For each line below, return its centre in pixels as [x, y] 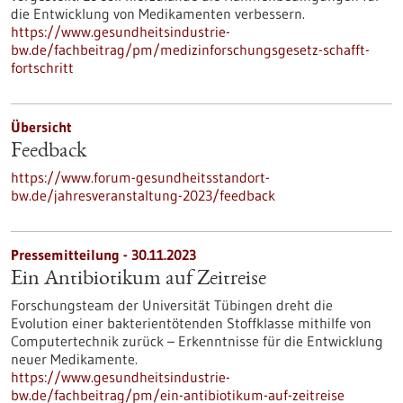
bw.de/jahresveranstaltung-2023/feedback [143, 195]
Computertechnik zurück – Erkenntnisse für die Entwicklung [197, 341]
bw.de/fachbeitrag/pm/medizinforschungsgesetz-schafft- [190, 49]
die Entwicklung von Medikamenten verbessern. [158, 13]
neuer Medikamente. [74, 359]
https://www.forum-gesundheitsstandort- [140, 177]
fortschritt [42, 67]
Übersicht [41, 127]
